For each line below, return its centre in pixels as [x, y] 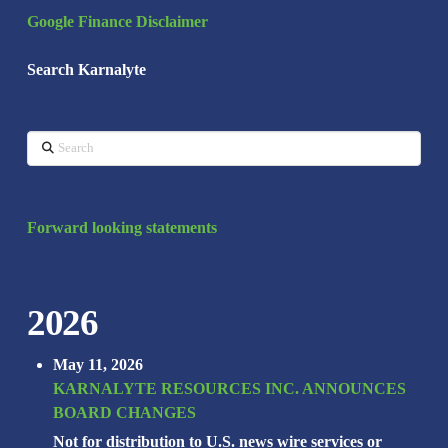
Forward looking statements [121, 227]
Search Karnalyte [86, 70]
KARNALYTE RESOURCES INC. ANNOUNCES [230, 388]
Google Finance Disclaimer [117, 22]
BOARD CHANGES [125, 412]
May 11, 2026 [98, 364]
